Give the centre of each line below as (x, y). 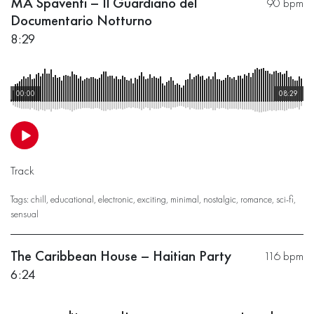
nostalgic (220, 199)
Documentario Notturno (81, 20)
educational (72, 199)
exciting (152, 199)
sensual (25, 213)
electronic (116, 199)
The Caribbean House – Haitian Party (121, 256)
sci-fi (285, 199)
